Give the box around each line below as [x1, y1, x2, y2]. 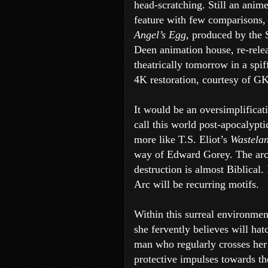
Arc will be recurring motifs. [134, 178, 259, 190]
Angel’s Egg [134, 29, 186, 41]
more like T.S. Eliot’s [134, 133, 230, 145]
